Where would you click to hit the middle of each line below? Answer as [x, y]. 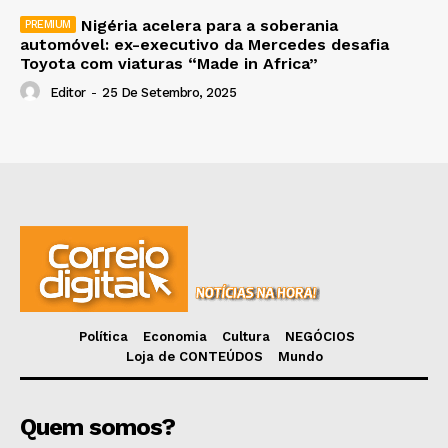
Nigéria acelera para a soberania [209, 25]
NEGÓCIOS [319, 336]
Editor [67, 93]
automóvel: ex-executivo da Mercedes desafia [204, 44]
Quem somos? [97, 426]
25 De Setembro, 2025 [169, 93]
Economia [174, 336]
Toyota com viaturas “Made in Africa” [169, 63]
